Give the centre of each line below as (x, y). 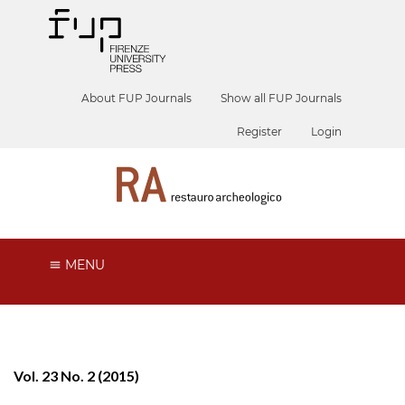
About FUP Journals (137, 98)
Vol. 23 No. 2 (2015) (76, 375)
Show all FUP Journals (282, 98)
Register (260, 132)
